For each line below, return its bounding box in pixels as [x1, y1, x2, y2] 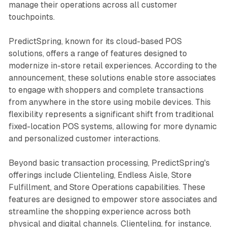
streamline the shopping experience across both [8, 206, 191, 216]
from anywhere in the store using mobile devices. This [8, 97, 211, 107]
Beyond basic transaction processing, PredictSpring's [8, 158, 210, 168]
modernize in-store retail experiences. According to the [8, 60, 217, 70]
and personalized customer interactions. [8, 133, 160, 143]
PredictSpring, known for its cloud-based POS [8, 36, 182, 46]
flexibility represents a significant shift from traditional [8, 109, 214, 119]
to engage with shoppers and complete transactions [8, 85, 204, 95]
